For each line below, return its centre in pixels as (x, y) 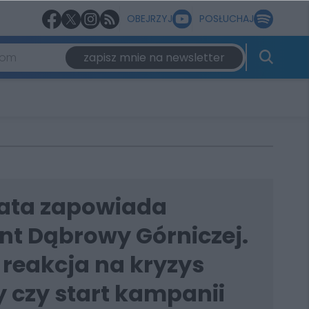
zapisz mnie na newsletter (154, 57)
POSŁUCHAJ (227, 19)
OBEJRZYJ (150, 19)
